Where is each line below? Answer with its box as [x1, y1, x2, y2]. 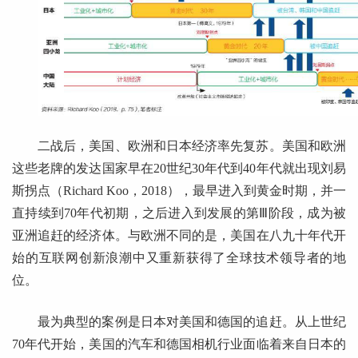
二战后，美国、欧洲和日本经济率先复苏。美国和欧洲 [38, 139, 346, 153]
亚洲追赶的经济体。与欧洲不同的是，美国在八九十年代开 [12, 229, 346, 243]
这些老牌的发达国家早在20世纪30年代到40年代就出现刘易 [12, 161, 346, 176]
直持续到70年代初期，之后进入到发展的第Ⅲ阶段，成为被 [12, 206, 346, 221]
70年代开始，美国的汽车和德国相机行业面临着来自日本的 [12, 337, 346, 352]
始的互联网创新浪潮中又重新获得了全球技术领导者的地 [12, 251, 346, 265]
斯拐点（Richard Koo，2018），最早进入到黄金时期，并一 [12, 184, 346, 198]
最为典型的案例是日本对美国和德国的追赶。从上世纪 [38, 315, 346, 329]
